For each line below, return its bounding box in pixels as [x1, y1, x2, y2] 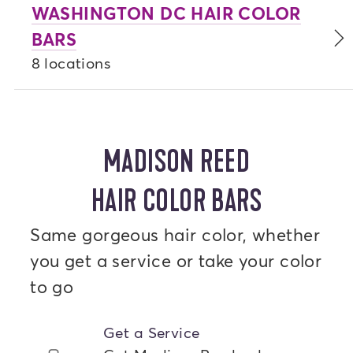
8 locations [31, 54, 111, 72]
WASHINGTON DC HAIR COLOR [31, 2, 301, 24]
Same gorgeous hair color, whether [30, 223, 321, 245]
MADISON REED [102, 143, 251, 180]
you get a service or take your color [30, 249, 322, 271]
